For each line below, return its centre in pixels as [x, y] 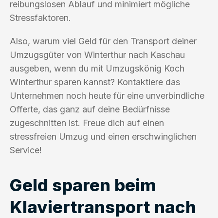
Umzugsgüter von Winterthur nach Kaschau [97, 54]
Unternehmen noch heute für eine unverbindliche [107, 95]
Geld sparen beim [83, 185]
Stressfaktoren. [40, 18]
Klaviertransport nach [103, 207]
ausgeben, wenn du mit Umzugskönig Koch [97, 68]
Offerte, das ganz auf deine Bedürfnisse [90, 109]
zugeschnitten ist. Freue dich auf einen [87, 123]
